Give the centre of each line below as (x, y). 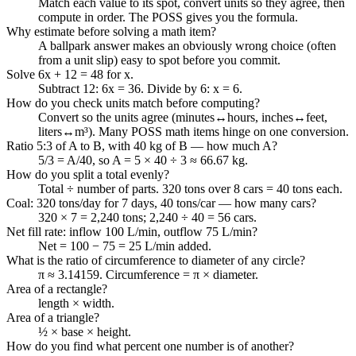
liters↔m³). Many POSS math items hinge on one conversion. (193, 131)
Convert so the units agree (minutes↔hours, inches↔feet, (183, 117)
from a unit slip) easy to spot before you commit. (159, 60)
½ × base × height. (85, 331)
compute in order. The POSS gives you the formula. (168, 17)
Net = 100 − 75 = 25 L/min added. (125, 246)
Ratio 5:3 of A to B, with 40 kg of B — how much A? (142, 145)
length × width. (76, 303)
